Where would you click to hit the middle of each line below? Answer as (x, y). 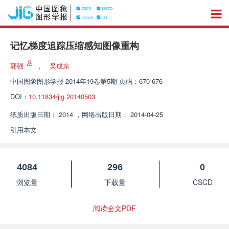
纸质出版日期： (33, 114)
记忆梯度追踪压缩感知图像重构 (75, 46)
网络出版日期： (105, 114)
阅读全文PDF (114, 208)
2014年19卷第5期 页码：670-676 (114, 81)
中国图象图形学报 (37, 81)
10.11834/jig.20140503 (62, 96)
